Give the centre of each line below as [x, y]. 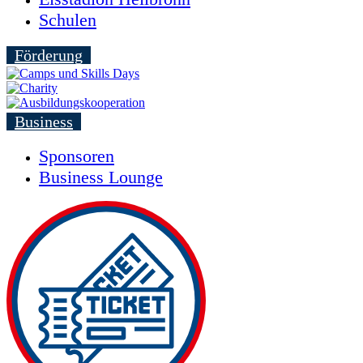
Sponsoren [77, 156]
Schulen [68, 20]
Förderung [49, 56]
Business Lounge [101, 177]
